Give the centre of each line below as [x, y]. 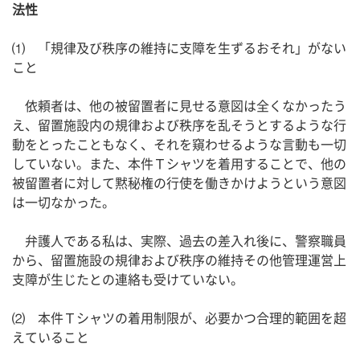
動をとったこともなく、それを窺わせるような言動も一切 [179, 144]
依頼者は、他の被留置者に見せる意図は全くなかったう [179, 106]
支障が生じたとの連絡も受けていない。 [128, 279]
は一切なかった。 [63, 202]
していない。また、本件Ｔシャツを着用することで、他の [179, 164]
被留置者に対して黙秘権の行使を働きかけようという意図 [179, 183]
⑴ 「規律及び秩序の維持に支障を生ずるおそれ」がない [179, 48]
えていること [51, 337]
